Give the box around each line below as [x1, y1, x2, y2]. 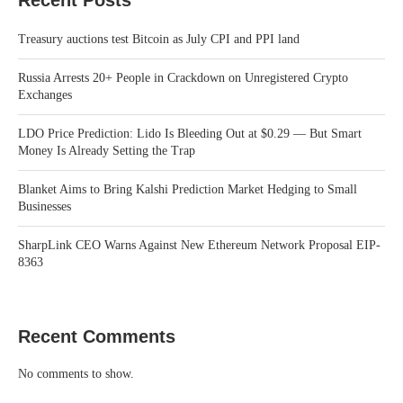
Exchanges [18, 87, 72, 102]
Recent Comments [18, 326, 175, 346]
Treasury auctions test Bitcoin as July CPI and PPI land [18, 31, 300, 46]
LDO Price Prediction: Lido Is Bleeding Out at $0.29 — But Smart [18, 126, 362, 140]
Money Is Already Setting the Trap [18, 143, 195, 157]
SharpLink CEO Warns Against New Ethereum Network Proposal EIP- [18, 237, 381, 252]
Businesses [18, 199, 71, 213]
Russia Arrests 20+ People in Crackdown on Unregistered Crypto [18, 70, 348, 85]
